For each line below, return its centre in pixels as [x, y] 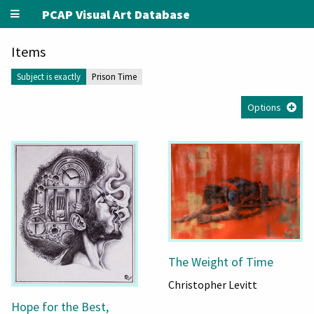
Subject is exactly [49, 77]
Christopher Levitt [213, 284]
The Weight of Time [221, 261]
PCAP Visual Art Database [116, 14]
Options [264, 107]
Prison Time [114, 77]
